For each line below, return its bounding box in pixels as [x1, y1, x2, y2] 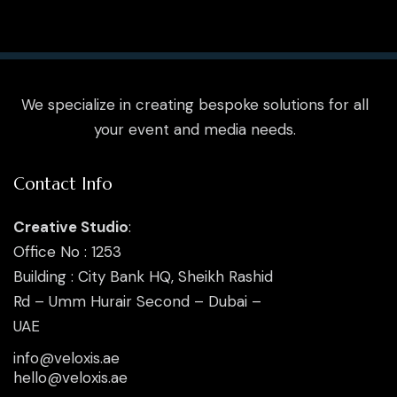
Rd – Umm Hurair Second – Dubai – [13, 291, 261, 311]
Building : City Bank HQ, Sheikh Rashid [13, 266, 273, 286]
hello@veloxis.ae [13, 367, 128, 387]
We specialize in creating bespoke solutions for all [21, 94, 370, 114]
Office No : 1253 [13, 241, 121, 261]
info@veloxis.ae [13, 348, 120, 369]
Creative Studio [13, 216, 128, 237]
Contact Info [13, 173, 113, 195]
